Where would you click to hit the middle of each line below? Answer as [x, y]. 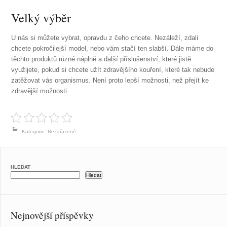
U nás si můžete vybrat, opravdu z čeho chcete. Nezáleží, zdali [105, 38]
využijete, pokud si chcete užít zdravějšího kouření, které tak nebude [113, 70]
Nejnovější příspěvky [52, 215]
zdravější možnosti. [40, 91]
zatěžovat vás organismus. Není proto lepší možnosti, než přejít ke [110, 81]
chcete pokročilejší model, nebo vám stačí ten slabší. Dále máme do [112, 49]
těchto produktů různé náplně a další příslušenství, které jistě [101, 59]
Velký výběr [41, 18]
